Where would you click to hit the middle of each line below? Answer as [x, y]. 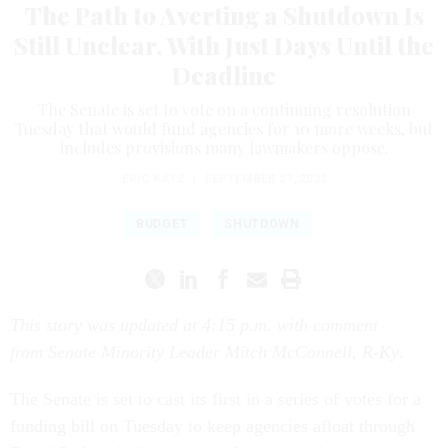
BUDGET [162, 223]
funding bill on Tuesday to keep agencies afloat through [212, 425]
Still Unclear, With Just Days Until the [224, 44]
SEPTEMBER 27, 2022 [265, 178]
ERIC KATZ [153, 178]
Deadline [224, 74]
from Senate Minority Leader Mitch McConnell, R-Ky [204, 351]
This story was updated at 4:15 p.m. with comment [194, 324]
